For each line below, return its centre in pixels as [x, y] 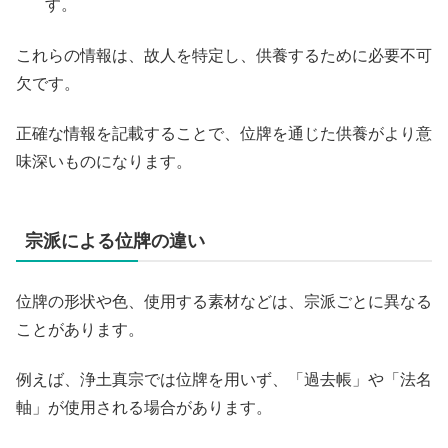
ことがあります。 [80, 330]
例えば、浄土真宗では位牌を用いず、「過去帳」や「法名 [224, 380]
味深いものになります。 [104, 162]
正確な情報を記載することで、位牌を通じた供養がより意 [224, 134]
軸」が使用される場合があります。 [144, 408]
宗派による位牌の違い [115, 241]
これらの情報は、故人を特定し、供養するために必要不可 [224, 55]
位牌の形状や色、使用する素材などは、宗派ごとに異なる [224, 302]
